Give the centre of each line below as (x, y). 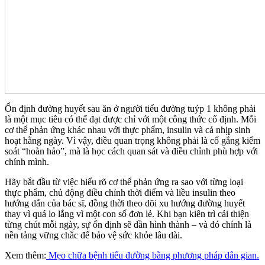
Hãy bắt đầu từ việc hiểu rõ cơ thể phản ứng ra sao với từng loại (124, 182)
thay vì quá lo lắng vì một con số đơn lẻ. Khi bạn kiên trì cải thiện (127, 214)
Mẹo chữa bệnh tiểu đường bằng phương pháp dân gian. (153, 256)
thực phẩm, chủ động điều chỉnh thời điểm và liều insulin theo (120, 193)
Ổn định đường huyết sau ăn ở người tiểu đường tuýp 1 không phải (130, 109)
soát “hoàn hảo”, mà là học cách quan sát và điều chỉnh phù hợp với (131, 151)
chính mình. (27, 162)
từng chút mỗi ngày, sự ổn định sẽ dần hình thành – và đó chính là (128, 225)
